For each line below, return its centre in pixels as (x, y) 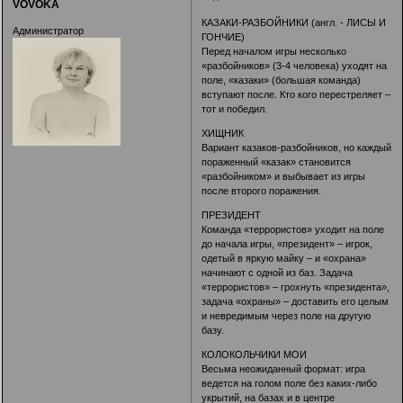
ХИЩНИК (223, 134)
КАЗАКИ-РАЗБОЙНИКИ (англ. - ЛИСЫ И (294, 23)
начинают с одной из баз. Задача (278, 273)
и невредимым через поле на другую (287, 316)
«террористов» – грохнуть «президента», (296, 287)
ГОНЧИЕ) (224, 37)
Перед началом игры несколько (274, 52)
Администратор (48, 31)
